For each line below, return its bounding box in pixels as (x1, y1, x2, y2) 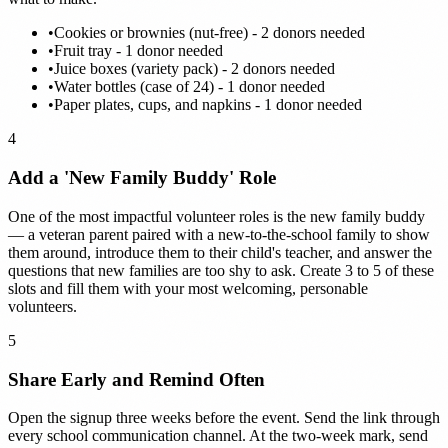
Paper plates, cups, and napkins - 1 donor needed (54, 96, 362, 114)
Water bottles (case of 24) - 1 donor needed (54, 78, 325, 96)
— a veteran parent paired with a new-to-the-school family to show (8, 225, 430, 243)
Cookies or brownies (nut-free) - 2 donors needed (54, 24, 365, 42)
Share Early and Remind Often (8, 368, 265, 390)
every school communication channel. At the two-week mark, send (8, 427, 428, 445)
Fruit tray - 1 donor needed (54, 42, 223, 60)
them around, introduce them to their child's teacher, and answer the (8, 243, 432, 261)
